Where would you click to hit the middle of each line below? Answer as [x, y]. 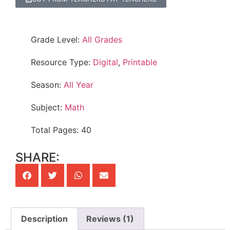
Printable [140, 62]
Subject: [48, 108]
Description [45, 219]
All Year [79, 85]
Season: [47, 85]
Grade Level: [56, 40]
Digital [106, 62]
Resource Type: [62, 62]
